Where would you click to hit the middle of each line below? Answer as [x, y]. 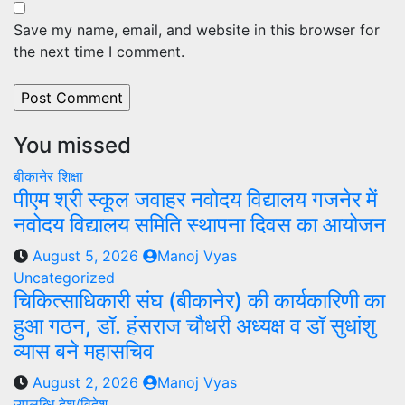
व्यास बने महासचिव [84, 351]
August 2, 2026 [88, 382]
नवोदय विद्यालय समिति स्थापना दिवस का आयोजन [202, 224]
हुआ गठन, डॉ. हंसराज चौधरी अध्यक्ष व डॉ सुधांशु [195, 325]
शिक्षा [71, 176]
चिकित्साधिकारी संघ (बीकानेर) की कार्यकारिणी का [199, 300]
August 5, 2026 [88, 255]
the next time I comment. [99, 51]
